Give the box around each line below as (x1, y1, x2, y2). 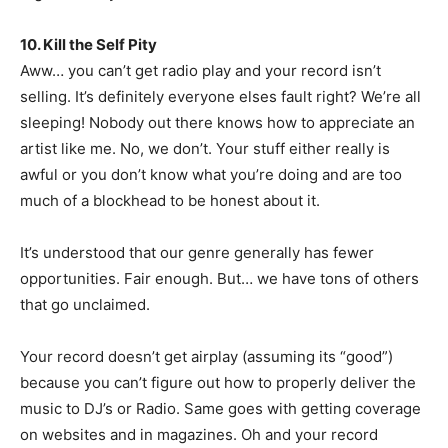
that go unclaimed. (20, 295, 150, 314)
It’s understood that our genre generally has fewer (20, 243, 374, 262)
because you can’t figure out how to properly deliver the (20, 373, 416, 392)
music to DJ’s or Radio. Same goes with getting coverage (20, 399, 421, 418)
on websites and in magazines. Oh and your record (20, 425, 378, 444)
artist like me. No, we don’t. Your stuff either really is (20, 139, 390, 158)
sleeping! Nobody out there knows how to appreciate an (20, 113, 415, 132)
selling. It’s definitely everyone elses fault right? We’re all (20, 87, 421, 106)
